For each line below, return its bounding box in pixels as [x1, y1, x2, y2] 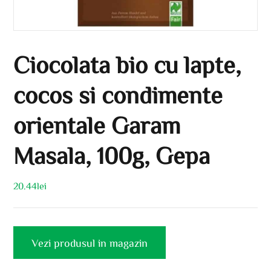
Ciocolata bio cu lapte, [13, 52, 241, 77]
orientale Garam [13, 113, 181, 137]
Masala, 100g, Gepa [13, 143, 211, 168]
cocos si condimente [13, 82, 223, 107]
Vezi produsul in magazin [31, 237, 148, 249]
